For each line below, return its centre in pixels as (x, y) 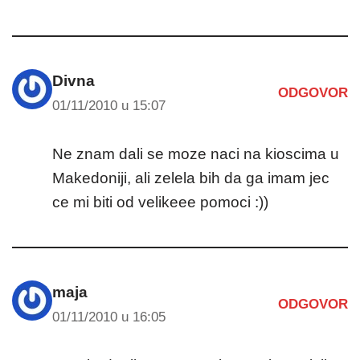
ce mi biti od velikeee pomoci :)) (160, 202)
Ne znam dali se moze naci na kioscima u (196, 153)
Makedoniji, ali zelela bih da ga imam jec (191, 178)
